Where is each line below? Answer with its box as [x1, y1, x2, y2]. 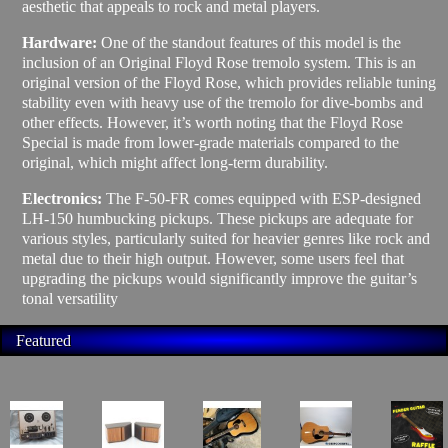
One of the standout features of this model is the [97, 33, 401, 51]
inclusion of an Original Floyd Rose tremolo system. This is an [22, 53, 416, 71]
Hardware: [22, 33, 97, 51]
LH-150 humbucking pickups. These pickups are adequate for [22, 209, 413, 227]
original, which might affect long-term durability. [22, 153, 328, 171]
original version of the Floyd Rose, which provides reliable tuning [22, 73, 436, 91]
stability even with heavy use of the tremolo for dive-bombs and [22, 93, 423, 111]
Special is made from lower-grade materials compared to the [22, 133, 399, 151]
